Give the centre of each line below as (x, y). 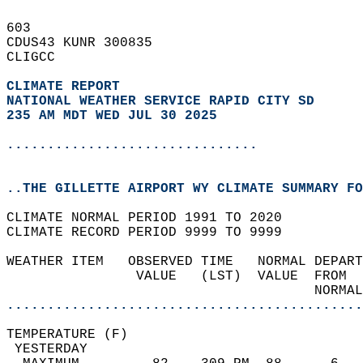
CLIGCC (39, 58)
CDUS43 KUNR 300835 (88, 43)
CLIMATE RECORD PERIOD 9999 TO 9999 (152, 233)
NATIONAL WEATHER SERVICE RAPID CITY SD (160, 101)
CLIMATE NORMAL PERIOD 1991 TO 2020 (152, 218)
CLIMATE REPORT (67, 87)
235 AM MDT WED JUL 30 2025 (112, 116)
